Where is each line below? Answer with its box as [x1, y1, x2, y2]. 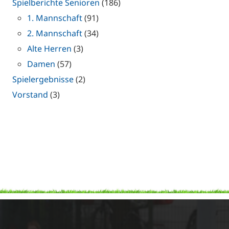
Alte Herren [27, 43, 72, 55]
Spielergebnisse [12, 74, 74, 85]
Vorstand [12, 89, 48, 101]
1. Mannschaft [27, 12, 82, 24]
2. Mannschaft [27, 28, 82, 39]
